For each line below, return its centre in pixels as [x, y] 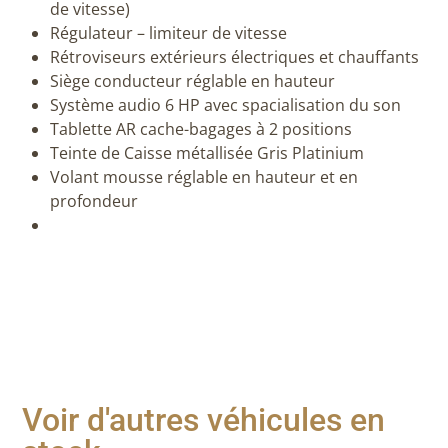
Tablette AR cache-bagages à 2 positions [201, 128]
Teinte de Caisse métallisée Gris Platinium [207, 152]
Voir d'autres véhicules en [204, 419]
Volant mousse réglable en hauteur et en [204, 176]
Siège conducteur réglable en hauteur [192, 80]
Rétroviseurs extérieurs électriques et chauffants [234, 56]
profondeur [94, 200]
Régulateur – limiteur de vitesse [168, 32]
